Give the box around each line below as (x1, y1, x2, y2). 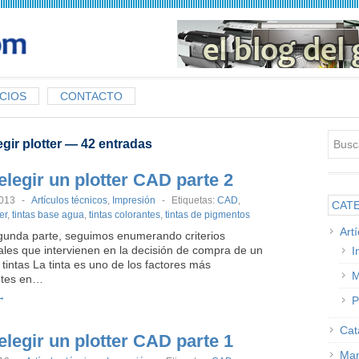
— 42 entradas (62, 137, 152, 151)
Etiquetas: (171, 195, 217, 206)
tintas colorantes (89, 209, 160, 220)
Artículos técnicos (31, 195, 107, 206)
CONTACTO (60, 90, 123, 103)
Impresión (112, 195, 155, 206)
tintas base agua (12, 209, 84, 220)
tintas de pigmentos (165, 209, 250, 220)
